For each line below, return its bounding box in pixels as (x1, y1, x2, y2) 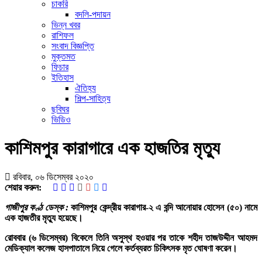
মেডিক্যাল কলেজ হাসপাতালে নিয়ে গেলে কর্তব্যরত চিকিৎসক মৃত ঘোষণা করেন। (5, 243, 237, 253)
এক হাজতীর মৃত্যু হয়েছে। (5, 212, 83, 223)
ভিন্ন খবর (51, 20, 80, 30)
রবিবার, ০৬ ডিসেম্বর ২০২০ (11, 171, 94, 182)
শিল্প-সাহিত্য (75, 94, 111, 104)
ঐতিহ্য (75, 83, 96, 93)
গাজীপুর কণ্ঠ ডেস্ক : (5, 202, 68, 212)
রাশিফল (51, 30, 74, 40)
